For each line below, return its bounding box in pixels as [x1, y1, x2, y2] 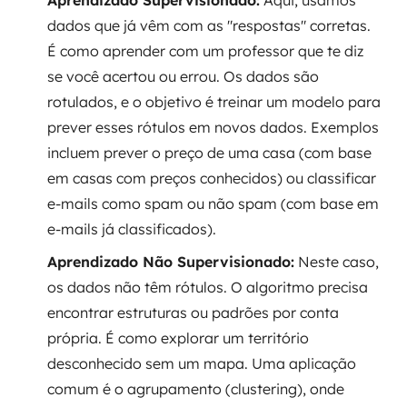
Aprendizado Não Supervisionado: [47, 253, 294, 271]
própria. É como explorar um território [47, 329, 309, 347]
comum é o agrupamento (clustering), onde [47, 380, 344, 398]
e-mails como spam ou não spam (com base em [47, 194, 379, 213]
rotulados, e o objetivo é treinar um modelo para [47, 93, 381, 111]
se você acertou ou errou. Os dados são [47, 67, 319, 85]
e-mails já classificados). [47, 220, 216, 238]
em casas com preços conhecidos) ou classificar [47, 169, 376, 187]
